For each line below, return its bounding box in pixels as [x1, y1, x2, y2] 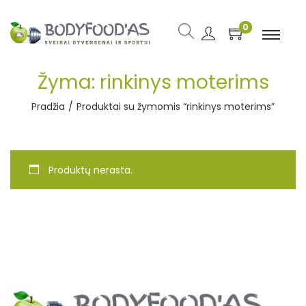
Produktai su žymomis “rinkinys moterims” [76, 100, 275, 113]
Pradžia [31, 100, 65, 113]
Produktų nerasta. [46, 163, 133, 177]
